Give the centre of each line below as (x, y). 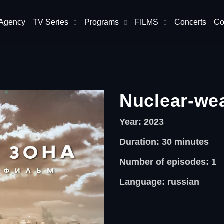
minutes (191, 142)
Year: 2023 (141, 122)
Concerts (191, 22)
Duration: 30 (147, 142)
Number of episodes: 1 (168, 162)
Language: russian (159, 182)
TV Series (51, 22)
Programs (102, 22)
